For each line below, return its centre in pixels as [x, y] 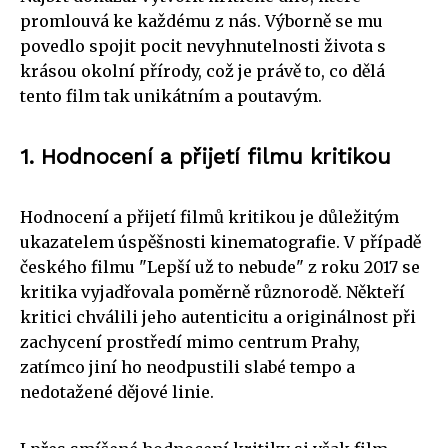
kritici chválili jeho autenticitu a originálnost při [218, 316]
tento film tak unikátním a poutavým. [171, 95]
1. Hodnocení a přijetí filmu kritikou [205, 156]
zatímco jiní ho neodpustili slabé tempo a [187, 366]
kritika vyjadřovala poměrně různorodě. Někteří [212, 291]
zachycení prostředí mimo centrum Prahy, [190, 341]
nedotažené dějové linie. [117, 391]
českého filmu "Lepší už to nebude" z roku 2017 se [220, 266]
